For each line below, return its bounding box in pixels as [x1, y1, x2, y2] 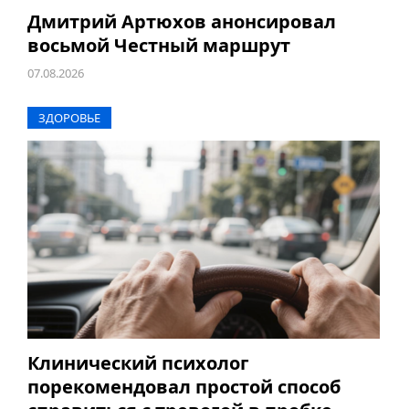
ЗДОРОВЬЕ [37, 110, 100, 127]
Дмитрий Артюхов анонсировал [26, 9, 336, 35]
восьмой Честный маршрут [26, 33, 290, 58]
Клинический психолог [26, 351, 249, 376]
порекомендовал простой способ [26, 374, 341, 400]
